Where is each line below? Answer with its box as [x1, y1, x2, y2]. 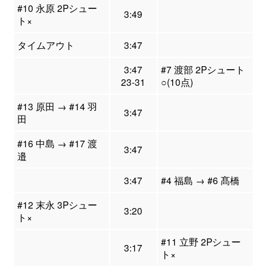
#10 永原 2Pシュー [17, 1, 97, 15]
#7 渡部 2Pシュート [160, 63, 245, 76]
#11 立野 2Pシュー [160, 235, 241, 249]
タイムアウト [17, 38, 74, 52]
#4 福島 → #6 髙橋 [160, 173, 240, 187]
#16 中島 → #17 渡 [17, 136, 97, 150]
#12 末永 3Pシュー [17, 198, 97, 212]
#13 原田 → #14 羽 [17, 100, 97, 113]
